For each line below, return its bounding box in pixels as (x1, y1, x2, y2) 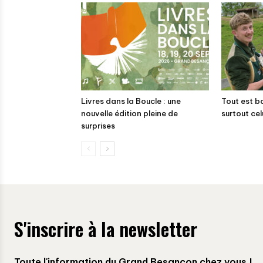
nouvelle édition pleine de (81, 109, 178, 119)
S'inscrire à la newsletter (14, 215, 197, 243)
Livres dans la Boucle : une (81, 96, 181, 106)
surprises (81, 121, 115, 131)
